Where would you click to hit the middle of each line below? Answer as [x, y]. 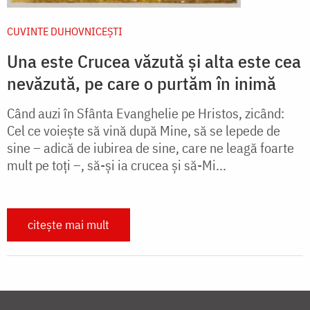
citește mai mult [69, 224]
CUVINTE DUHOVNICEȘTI [65, 31]
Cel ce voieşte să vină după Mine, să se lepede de [144, 130]
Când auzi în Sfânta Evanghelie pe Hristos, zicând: [146, 113]
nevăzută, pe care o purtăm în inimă [142, 83]
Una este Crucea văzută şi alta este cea [154, 61]
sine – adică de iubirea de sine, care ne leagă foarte [151, 147]
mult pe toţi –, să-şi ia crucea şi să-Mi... [117, 165]
